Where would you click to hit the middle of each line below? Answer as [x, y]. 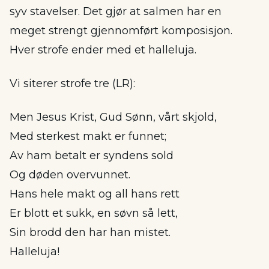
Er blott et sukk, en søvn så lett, [94, 213]
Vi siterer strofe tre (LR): [72, 83]
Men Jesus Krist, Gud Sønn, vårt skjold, [113, 117]
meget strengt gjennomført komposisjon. [121, 31]
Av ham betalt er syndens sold [92, 156]
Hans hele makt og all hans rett [95, 194]
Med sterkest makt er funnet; [88, 136]
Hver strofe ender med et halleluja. [103, 50]
